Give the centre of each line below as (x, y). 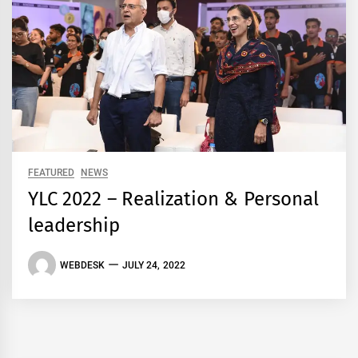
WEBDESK (82, 265)
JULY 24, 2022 (154, 265)
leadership (74, 226)
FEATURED (51, 173)
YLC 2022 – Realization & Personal (173, 199)
